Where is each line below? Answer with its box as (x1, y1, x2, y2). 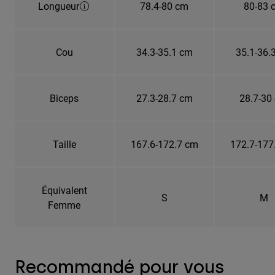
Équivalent (41, 183, 87, 196)
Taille (52, 137, 76, 150)
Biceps (50, 91, 79, 104)
